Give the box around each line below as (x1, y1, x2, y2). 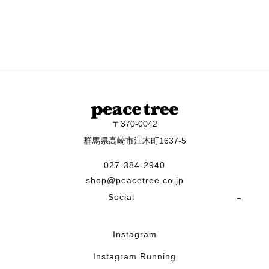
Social (107, 192, 134, 202)
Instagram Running (93, 252, 176, 262)
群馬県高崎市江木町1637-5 (83, 136, 186, 146)
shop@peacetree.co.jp (85, 175, 184, 186)
